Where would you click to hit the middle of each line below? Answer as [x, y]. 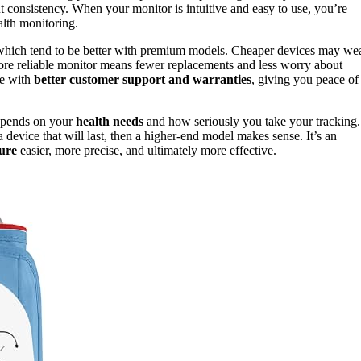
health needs [110, 122]
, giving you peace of [305, 80]
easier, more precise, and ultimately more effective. [147, 151]
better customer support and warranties [143, 80]
